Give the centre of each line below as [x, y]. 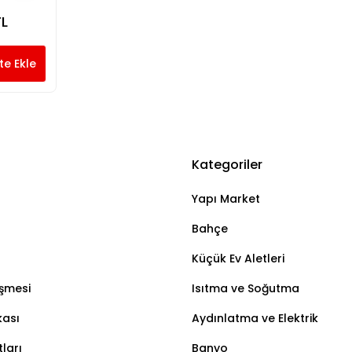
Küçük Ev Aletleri [238, 258]
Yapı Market [226, 199]
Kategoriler [227, 165]
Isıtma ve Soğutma [246, 288]
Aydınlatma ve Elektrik [255, 318]
